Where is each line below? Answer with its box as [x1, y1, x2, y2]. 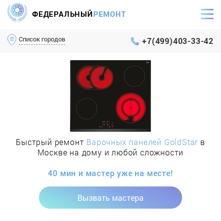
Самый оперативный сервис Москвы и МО [32, 18, 156, 26]
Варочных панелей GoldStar [86, 137, 198, 147]
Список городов [19, 35, 65, 43]
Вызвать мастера [77, 192, 144, 203]
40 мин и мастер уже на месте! [48, 168, 173, 178]
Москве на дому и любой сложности [37, 147, 184, 157]
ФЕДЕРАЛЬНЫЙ [32, 8, 93, 19]
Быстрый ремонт [16, 137, 87, 147]
